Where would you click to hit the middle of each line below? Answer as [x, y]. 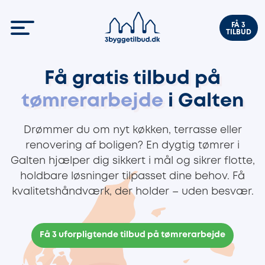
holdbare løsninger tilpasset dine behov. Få [132, 176]
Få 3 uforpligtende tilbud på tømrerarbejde [132, 235]
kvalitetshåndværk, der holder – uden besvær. [132, 192]
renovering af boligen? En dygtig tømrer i [132, 146]
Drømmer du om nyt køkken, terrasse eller [132, 130]
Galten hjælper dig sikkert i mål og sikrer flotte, [132, 161]
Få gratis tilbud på [132, 79]
